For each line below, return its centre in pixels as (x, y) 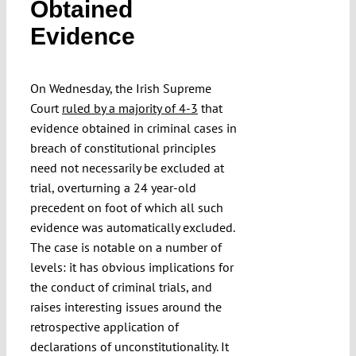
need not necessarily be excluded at (127, 168)
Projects (197, 104)
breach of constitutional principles (123, 148)
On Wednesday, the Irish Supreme (120, 89)
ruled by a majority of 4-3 (130, 108)
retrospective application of (104, 327)
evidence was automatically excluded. (132, 228)
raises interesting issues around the (126, 307)
